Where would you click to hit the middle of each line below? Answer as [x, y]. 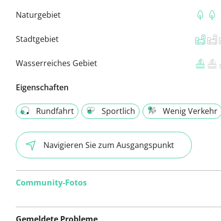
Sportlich [118, 111]
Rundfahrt [55, 111]
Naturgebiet [38, 15]
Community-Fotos [51, 183]
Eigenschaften [42, 87]
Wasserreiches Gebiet [56, 63]
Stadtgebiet [37, 39]
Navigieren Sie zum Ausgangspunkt [109, 145]
